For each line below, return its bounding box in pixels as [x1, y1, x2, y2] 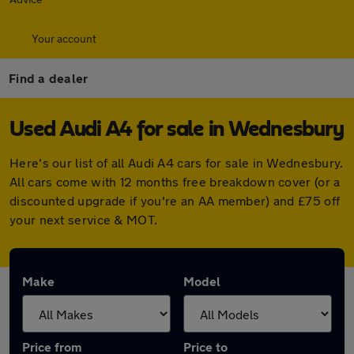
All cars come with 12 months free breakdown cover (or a [9, 174, 341, 189]
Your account [32, 32, 96, 45]
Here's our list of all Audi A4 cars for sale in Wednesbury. [9, 155, 344, 170]
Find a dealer [9, 70, 88, 85]
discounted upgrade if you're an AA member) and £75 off [9, 193, 341, 208]
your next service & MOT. [9, 212, 158, 227]
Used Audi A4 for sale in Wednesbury [9, 119, 344, 141]
